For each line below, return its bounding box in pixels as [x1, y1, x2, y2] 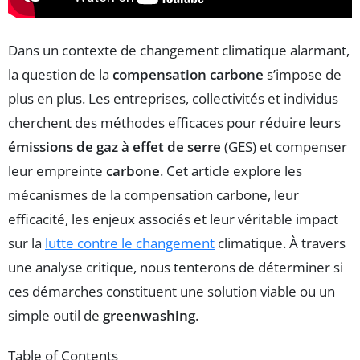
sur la [8, 233, 45, 252]
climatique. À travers [215, 233, 346, 252]
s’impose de [264, 64, 342, 84]
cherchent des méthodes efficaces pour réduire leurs [8, 112, 341, 132]
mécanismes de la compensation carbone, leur [8, 185, 299, 204]
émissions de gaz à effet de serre [8, 137, 221, 156]
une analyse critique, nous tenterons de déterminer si [8, 257, 343, 276]
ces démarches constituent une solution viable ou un [8, 281, 335, 301]
